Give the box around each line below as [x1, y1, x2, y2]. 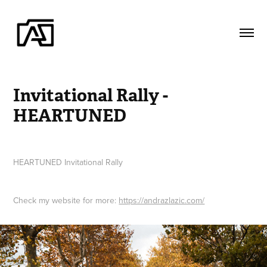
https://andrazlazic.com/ [119, 194, 205, 206]
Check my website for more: [13, 194, 119, 206]
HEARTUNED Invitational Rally [13, 156, 126, 168]
